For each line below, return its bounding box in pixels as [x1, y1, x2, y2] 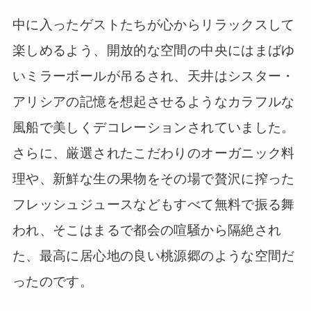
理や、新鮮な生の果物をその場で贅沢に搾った [12, 171, 295, 186]
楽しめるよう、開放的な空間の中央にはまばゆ [12, 42, 295, 58]
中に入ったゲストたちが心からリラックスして [12, 17, 295, 32]
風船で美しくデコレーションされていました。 [12, 119, 295, 135]
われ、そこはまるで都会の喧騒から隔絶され [12, 222, 282, 237]
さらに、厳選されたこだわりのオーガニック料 [12, 145, 295, 160]
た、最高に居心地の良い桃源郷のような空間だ [12, 248, 295, 263]
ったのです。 [12, 274, 94, 289]
